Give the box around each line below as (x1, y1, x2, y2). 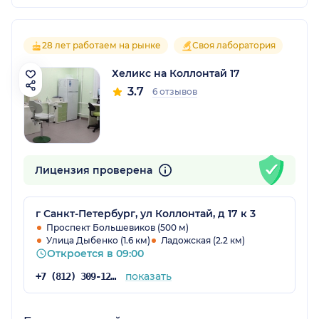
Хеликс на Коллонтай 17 (112, 66, 240, 80)
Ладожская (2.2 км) (161, 234, 245, 246)
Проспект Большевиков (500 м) (46, 221, 189, 233)
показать (125, 269, 172, 283)
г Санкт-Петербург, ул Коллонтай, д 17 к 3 (36, 206, 256, 220)
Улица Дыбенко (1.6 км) (46, 234, 150, 246)
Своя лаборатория (192, 39, 276, 51)
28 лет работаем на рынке (42, 39, 161, 51)
